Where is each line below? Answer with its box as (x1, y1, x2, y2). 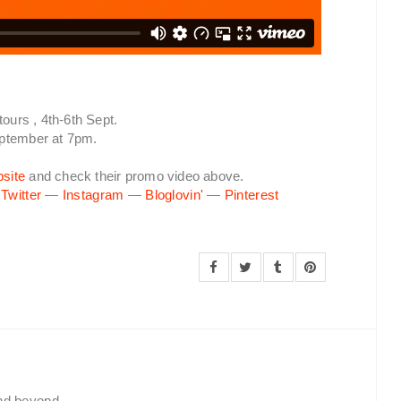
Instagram (62, 187, 124, 202)
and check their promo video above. (25, 168, 244, 183)
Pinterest (224, 187, 279, 202)
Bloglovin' (145, 187, 204, 202)
